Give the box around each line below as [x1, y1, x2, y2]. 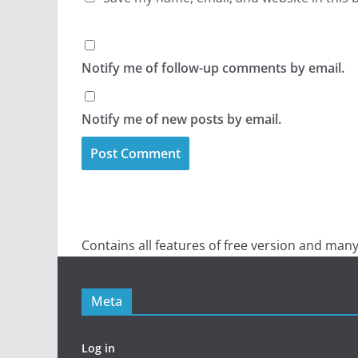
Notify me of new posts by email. [82, 110, 281, 129]
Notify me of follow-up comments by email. [82, 59, 344, 78]
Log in [82, 340, 115, 356]
